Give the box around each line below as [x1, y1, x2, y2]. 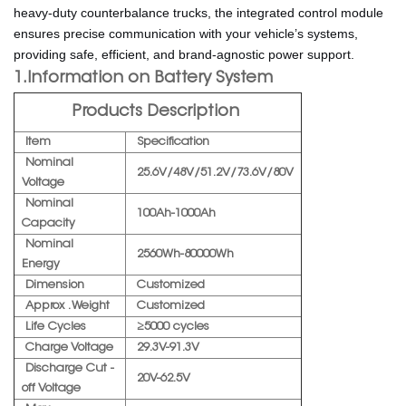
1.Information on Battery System [14, 71, 277, 88]
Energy [22, 258, 63, 271]
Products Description [72, 104, 244, 121]
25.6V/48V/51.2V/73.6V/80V [133, 167, 294, 179]
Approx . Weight [22, 300, 113, 313]
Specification [133, 136, 213, 149]
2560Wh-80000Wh [133, 248, 234, 261]
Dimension [22, 279, 88, 292]
